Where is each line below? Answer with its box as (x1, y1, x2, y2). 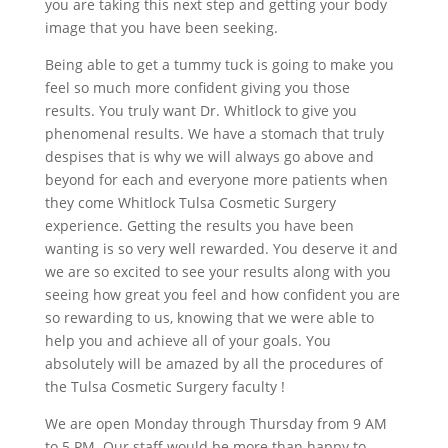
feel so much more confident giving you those (44, 77, 350, 97)
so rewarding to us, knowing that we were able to (44, 307, 374, 327)
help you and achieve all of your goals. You (44, 330, 331, 350)
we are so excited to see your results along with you (44, 261, 391, 281)
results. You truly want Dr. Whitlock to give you (44, 100, 357, 120)
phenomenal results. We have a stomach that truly (44, 123, 384, 143)
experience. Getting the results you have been (44, 215, 354, 235)
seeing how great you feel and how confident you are (44, 284, 400, 304)
